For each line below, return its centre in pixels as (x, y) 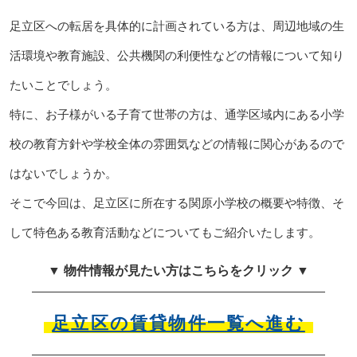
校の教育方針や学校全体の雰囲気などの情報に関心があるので (177, 143)
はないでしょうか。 (63, 173)
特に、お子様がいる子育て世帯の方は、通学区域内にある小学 (177, 114)
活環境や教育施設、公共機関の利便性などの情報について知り (177, 55)
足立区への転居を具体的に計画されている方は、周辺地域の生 (177, 25)
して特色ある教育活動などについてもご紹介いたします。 (165, 232)
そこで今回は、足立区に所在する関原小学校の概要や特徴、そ (177, 202)
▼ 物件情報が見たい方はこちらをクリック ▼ (178, 270)
